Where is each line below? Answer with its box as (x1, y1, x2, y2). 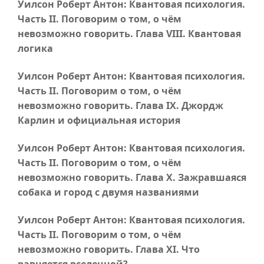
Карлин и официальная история (18, 114, 180, 127)
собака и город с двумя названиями (18, 186, 199, 199)
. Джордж (176, 99, 223, 112)
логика (18, 42, 53, 55)
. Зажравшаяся (173, 171, 246, 184)
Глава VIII (136, 27, 183, 40)
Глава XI (136, 243, 176, 256)
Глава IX (136, 99, 176, 112)
